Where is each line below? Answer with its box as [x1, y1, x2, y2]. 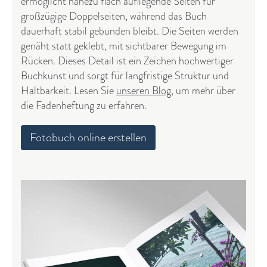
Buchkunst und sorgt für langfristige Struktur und [21, 67, 229, 83]
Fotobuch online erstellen [30, 128, 147, 146]
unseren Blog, [116, 82, 173, 98]
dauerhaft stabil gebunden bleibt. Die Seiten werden [21, 23, 238, 39]
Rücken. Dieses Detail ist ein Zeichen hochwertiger [21, 52, 234, 69]
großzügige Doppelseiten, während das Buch [21, 8, 207, 24]
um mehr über [173, 82, 235, 98]
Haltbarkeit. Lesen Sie [21, 82, 116, 98]
